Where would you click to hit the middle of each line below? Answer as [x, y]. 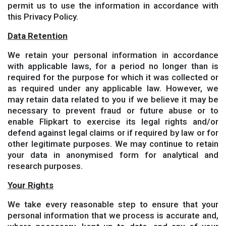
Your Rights [31, 185]
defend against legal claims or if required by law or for [113, 133]
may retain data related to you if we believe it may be [113, 99]
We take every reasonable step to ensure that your [113, 204]
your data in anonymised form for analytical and [113, 155]
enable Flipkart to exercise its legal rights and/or [113, 122]
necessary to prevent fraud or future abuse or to [113, 110]
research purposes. [45, 166]
